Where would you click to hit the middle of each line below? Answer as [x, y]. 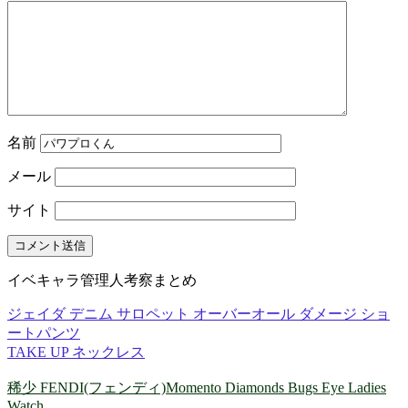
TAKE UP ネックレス [76, 352]
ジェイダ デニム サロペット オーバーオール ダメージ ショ [199, 314]
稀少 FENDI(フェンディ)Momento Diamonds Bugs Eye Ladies [197, 388]
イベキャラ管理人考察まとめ [102, 280]
